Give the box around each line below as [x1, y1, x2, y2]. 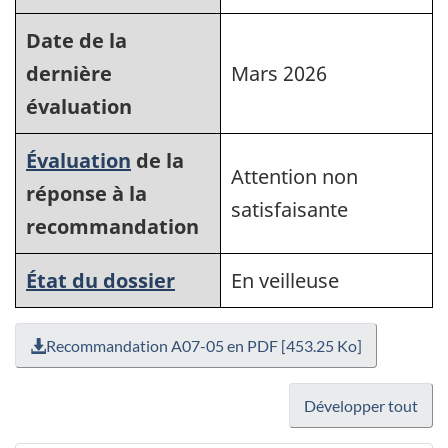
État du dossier [26, 267, 175, 295]
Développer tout [304, 396, 418, 416]
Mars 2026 [231, 60, 327, 88]
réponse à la [26, 180, 147, 208]
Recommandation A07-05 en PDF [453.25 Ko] [46, 336, 362, 356]
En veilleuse [231, 267, 339, 295]
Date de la [26, 27, 127, 55]
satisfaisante [231, 196, 348, 224]
